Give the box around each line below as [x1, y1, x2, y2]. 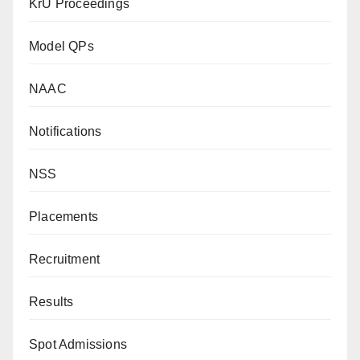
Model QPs [29, 39, 94, 54]
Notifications [29, 125, 102, 139]
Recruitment [29, 252, 100, 267]
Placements [29, 210, 98, 224]
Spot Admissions [29, 337, 127, 352]
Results [29, 295, 74, 309]
